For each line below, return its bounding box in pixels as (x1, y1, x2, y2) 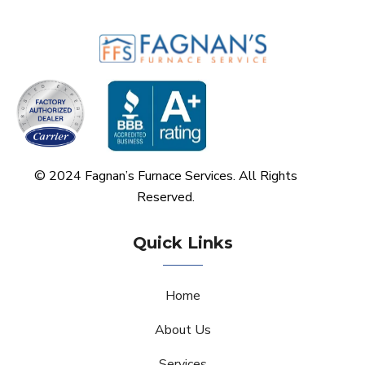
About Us (154, 320, 211, 339)
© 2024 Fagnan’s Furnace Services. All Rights (34, 166, 298, 185)
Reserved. (137, 187, 196, 206)
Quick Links (132, 232, 233, 253)
